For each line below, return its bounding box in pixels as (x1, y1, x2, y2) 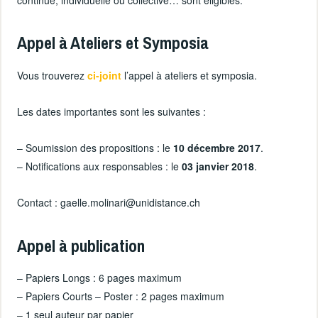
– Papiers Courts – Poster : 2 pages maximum (17, 289, 225, 304)
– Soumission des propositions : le (17, 141, 174, 155)
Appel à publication (17, 234, 146, 257)
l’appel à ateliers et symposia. (121, 67, 258, 82)
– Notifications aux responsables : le (17, 159, 182, 174)
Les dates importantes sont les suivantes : (17, 104, 207, 119)
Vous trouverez (17, 67, 88, 82)
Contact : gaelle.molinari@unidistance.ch (17, 195, 201, 210)
